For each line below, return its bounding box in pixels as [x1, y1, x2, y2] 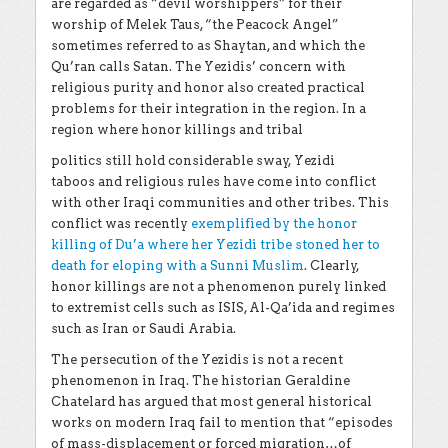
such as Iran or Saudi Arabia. [51, 321, 236, 337]
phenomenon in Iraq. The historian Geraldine [51, 373, 350, 389]
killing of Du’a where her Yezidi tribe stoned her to [51, 237, 380, 253]
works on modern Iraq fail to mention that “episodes [51, 415, 393, 431]
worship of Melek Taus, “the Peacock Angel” [51, 17, 338, 33]
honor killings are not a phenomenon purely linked [51, 279, 386, 295]
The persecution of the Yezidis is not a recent [51, 352, 343, 368]
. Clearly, [304, 258, 360, 274]
